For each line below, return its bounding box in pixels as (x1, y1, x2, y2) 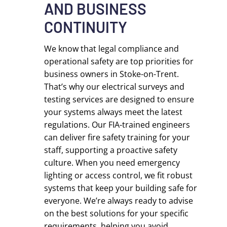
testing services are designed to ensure (44, 94, 195, 105)
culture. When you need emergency (44, 157, 180, 168)
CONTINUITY (44, 18, 128, 36)
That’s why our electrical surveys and (44, 81, 185, 92)
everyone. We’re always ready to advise (44, 195, 194, 206)
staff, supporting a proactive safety (44, 144, 178, 156)
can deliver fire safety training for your (44, 132, 191, 143)
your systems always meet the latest (44, 106, 183, 118)
